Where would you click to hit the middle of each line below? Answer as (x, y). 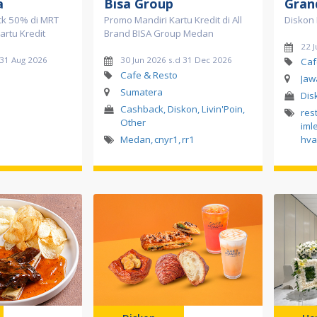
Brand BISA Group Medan (159, 34)
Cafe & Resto (149, 75)
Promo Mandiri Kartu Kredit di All (173, 20)
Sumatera (141, 92)
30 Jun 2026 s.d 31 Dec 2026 (176, 60)
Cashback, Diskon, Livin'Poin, (183, 109)
